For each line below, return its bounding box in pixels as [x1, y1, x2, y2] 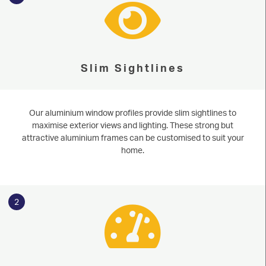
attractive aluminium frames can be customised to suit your [21, 132, 244, 142]
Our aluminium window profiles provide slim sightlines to [29, 107, 236, 118]
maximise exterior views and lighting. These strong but [32, 119, 233, 130]
